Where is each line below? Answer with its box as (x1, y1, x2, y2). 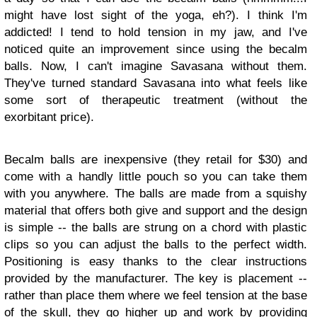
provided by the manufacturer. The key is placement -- (4, 272, 307, 285)
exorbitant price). (4, 110, 94, 124)
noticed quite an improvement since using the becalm (4, 42, 307, 56)
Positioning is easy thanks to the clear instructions (4, 255, 307, 268)
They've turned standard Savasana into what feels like (4, 76, 307, 90)
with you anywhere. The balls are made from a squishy (4, 187, 307, 200)
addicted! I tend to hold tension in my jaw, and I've (4, 25, 307, 39)
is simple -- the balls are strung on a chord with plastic (4, 221, 307, 234)
